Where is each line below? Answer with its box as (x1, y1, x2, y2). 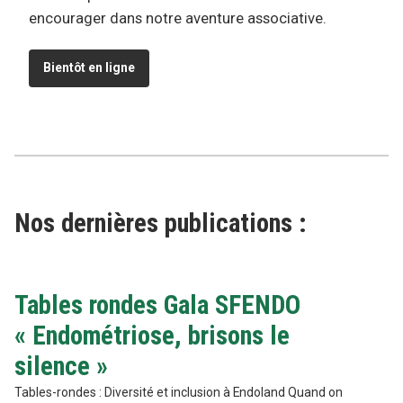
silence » (14, 350, 108, 381)
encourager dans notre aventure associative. (29, 9, 327, 27)
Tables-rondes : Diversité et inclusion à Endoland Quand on (14, 384, 343, 399)
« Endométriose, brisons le (14, 319, 290, 351)
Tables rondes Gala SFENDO (14, 289, 300, 320)
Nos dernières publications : (14, 208, 306, 239)
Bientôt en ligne (43, 60, 135, 76)
